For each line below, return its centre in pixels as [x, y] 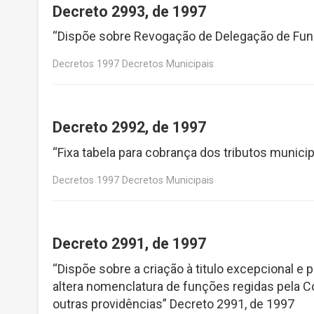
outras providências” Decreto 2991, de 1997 [173, 303]
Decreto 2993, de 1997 [129, 11]
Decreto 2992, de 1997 [129, 128]
